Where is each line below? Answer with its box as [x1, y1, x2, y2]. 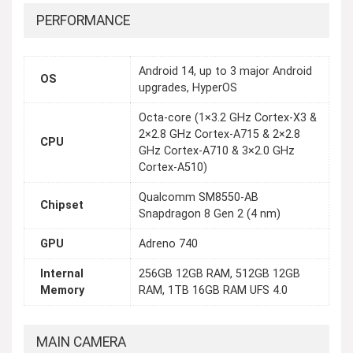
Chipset [40, 199, 84, 213]
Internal [40, 267, 84, 281]
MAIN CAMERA [36, 334, 126, 350]
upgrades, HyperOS [139, 81, 237, 95]
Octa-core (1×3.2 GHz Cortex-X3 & [139, 111, 317, 125]
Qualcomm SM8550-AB [139, 191, 258, 205]
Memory [40, 284, 84, 298]
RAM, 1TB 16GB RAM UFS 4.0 [139, 284, 288, 298]
